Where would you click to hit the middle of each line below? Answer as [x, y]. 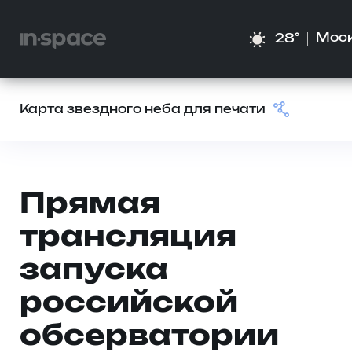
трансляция [128, 238]
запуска [94, 271]
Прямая [90, 205]
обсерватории [149, 337]
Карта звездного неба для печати [143, 110]
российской [129, 304]
